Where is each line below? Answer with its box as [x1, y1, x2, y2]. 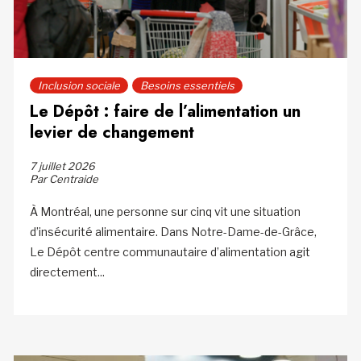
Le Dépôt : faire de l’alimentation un [29, 99, 301, 123]
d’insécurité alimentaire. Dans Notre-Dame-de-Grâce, [29, 224, 317, 239]
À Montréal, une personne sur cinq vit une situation [29, 204, 301, 218]
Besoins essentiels [139, 78, 234, 92]
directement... [29, 264, 105, 279]
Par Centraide [29, 172, 98, 185]
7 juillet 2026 [29, 159, 95, 172]
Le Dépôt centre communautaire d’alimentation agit [29, 244, 310, 259]
